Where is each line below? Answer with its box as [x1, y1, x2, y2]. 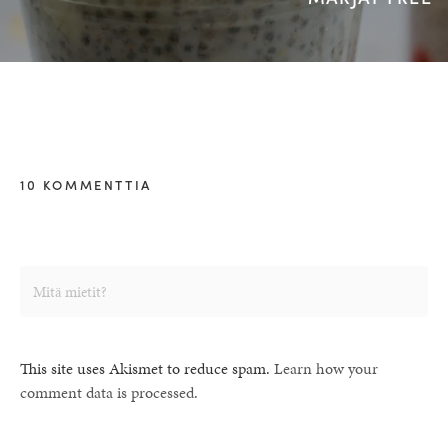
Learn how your [274, 356, 378, 380]
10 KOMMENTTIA [20, 174, 152, 194]
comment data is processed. [20, 380, 198, 404]
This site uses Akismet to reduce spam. [20, 356, 274, 380]
